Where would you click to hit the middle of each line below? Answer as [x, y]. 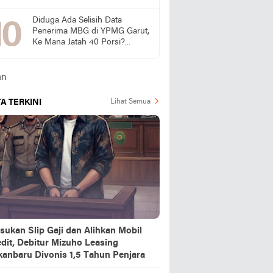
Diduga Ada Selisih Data [77, 20]
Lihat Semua [130, 102]
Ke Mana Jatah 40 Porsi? [79, 42]
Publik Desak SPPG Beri [77, 53]
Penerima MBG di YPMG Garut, [91, 31]
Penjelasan [52, 64]
